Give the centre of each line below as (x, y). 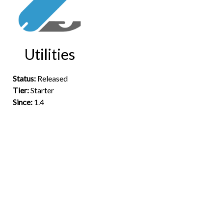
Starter (42, 90)
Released (53, 78)
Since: (23, 102)
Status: (25, 78)
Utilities (50, 54)
